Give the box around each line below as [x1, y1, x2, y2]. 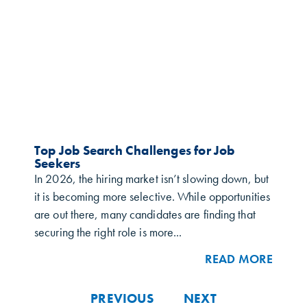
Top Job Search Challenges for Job [34, 141, 235, 159]
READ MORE [205, 251, 273, 267]
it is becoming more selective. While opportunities [34, 188, 271, 204]
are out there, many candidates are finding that [34, 206, 256, 222]
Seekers [34, 154, 81, 172]
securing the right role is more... [34, 224, 182, 240]
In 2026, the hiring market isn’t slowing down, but [34, 171, 269, 186]
